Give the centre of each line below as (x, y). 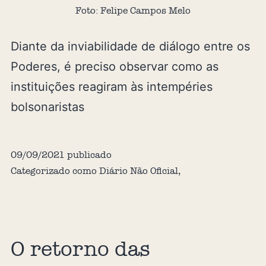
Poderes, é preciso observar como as (114, 66)
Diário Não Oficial (138, 170)
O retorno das (80, 249)
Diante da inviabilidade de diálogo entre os (130, 46)
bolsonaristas (47, 107)
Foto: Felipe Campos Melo (133, 10)
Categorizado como (55, 170)
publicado (88, 154)
